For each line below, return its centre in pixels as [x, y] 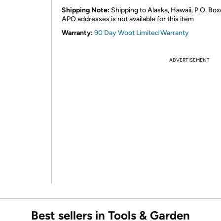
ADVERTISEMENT [189, 60]
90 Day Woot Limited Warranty [142, 33]
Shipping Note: [86, 10]
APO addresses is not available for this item [128, 19]
